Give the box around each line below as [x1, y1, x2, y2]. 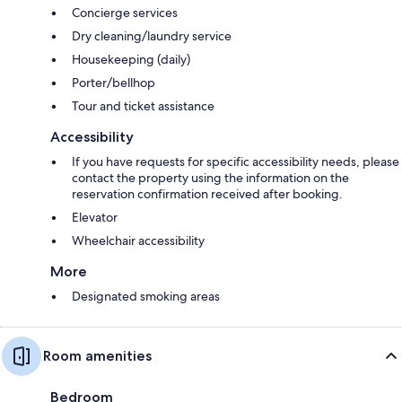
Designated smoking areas [72, 287, 220, 304]
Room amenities [43, 346, 152, 364]
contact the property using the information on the [72, 169, 349, 186]
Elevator [72, 208, 118, 225]
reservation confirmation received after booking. [72, 185, 343, 202]
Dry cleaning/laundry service [72, 27, 232, 44]
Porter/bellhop [72, 74, 155, 91]
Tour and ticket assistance [72, 97, 214, 114]
